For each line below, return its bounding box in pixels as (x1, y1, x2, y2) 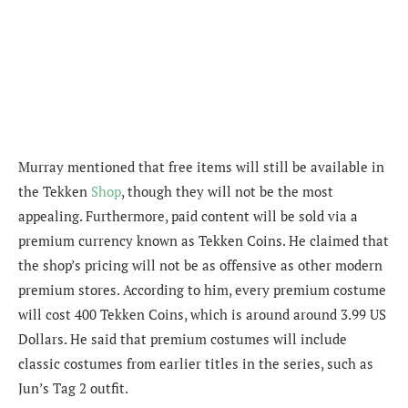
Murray (18, 158, 64, 177)
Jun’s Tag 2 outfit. (18, 379, 128, 398)
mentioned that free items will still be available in (64, 158, 384, 177)
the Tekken (18, 182, 91, 201)
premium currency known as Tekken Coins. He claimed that (18, 231, 389, 250)
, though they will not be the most (121, 182, 333, 201)
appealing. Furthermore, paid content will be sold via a (18, 207, 358, 226)
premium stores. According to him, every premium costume (18, 280, 386, 300)
